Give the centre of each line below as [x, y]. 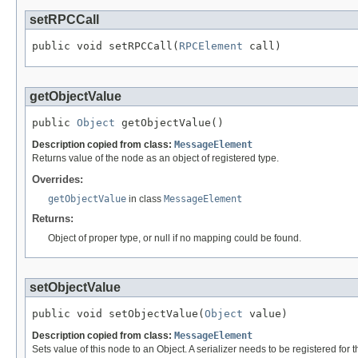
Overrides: [58, 179]
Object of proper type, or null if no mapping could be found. [175, 238]
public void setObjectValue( [118, 313]
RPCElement [211, 46]
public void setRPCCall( [105, 46]
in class [145, 199]
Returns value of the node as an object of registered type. [155, 158]
